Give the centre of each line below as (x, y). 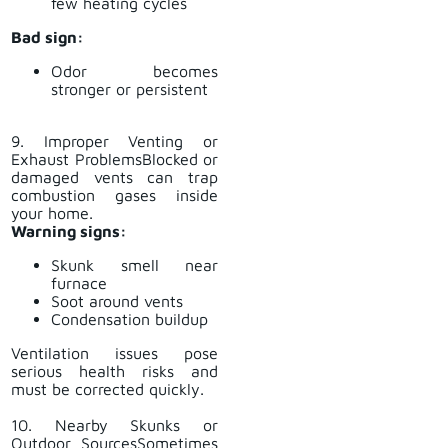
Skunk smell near (134, 265)
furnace (79, 283)
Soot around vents (117, 301)
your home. (52, 213)
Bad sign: (47, 37)
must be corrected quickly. (107, 389)
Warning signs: (69, 231)
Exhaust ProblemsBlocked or (114, 159)
